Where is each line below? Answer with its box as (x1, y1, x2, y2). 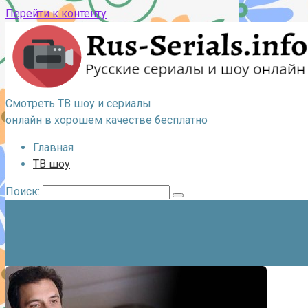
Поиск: (5, 185, 43, 198)
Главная (33, 141, 74, 154)
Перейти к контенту (5, 7, 107, 20)
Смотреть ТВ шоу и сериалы (5, 97, 151, 110)
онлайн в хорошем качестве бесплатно (5, 113, 208, 126)
